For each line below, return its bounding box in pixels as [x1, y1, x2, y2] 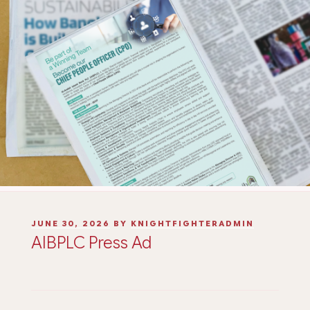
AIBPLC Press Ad [31, 232, 152, 254]
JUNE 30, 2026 [31, 219, 110, 229]
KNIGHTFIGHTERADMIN [131, 219, 254, 229]
